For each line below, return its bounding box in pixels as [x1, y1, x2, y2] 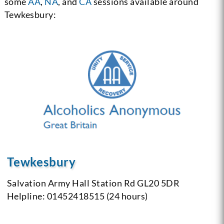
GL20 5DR [135, 177, 180, 188]
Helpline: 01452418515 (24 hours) [6, 190, 148, 201]
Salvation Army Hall [6, 177, 90, 188]
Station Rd [89, 177, 135, 188]
